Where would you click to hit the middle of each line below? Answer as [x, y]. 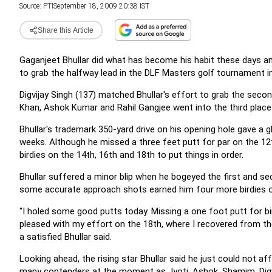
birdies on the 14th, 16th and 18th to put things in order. [131, 155]
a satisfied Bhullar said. [66, 237]
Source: [31, 6]
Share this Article [65, 30]
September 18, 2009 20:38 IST [101, 6]
